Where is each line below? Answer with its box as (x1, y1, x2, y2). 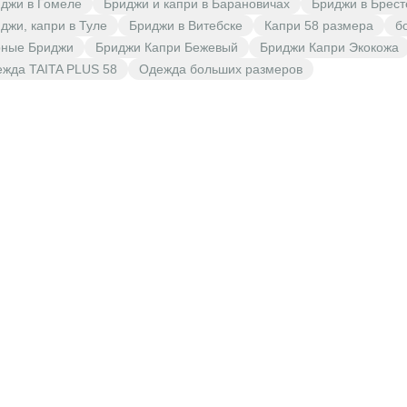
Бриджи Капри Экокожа (260, 40, 399, 55)
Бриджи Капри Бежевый (95, 40, 238, 55)
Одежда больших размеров (139, 62, 303, 76)
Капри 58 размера (264, 18, 373, 33)
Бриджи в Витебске (129, 18, 243, 33)
